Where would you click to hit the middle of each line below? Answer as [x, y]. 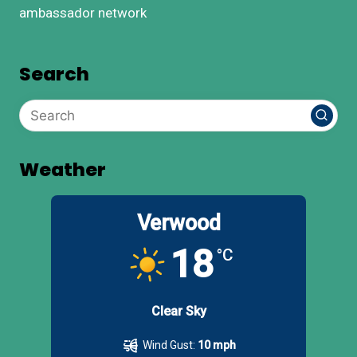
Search [54, 73]
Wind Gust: [169, 345]
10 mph [217, 345]
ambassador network [83, 12]
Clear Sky [178, 311]
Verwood [178, 223]
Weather [63, 169]
